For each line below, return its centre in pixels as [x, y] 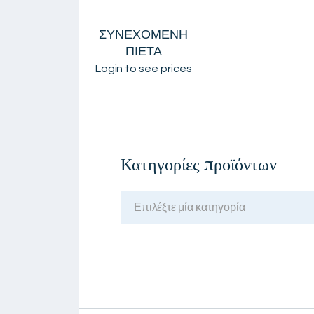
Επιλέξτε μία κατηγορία [189, 208]
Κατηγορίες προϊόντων [199, 164]
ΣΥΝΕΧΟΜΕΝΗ [144, 34]
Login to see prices [144, 68]
